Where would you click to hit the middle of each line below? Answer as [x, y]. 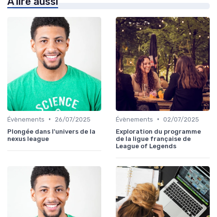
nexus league [28, 139]
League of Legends [146, 146]
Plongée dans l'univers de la [51, 131]
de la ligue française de [153, 139]
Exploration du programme [158, 131]
